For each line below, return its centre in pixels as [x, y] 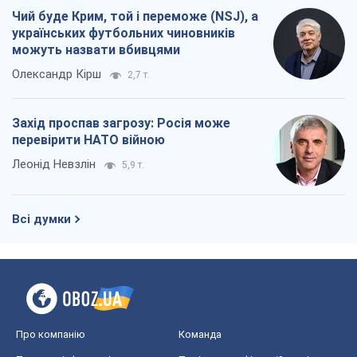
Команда [200, 335]
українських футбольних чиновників [124, 33]
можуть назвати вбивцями [96, 50]
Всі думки [41, 220]
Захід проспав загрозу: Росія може [121, 124]
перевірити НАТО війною [88, 140]
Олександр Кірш [57, 75]
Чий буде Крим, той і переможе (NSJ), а [135, 17]
